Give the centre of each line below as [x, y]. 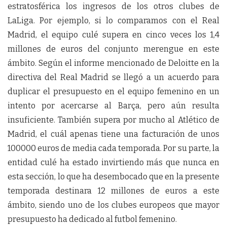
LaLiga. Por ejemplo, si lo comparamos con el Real [113, 21]
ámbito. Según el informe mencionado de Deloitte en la [113, 63]
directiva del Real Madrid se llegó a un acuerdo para [113, 77]
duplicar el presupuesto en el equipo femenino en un [113, 91]
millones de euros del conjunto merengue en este [113, 49]
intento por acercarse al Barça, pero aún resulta [113, 106]
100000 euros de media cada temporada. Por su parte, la [113, 148]
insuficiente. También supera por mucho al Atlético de [113, 120]
